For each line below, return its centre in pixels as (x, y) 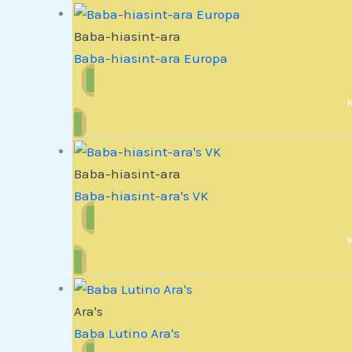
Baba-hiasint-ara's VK (141, 195)
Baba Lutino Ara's (127, 333)
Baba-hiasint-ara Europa (151, 58)
